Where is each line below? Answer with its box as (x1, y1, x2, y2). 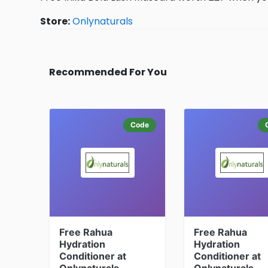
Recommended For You (49, 65, 167, 79)
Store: (40, 14, 70, 28)
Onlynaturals (72, 14, 133, 28)
